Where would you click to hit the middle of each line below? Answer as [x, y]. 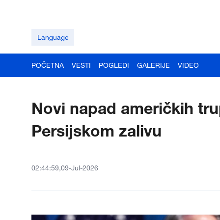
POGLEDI [114, 65]
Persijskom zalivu [96, 130]
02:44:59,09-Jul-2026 [65, 168]
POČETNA [48, 65]
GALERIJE [153, 65]
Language [53, 37]
